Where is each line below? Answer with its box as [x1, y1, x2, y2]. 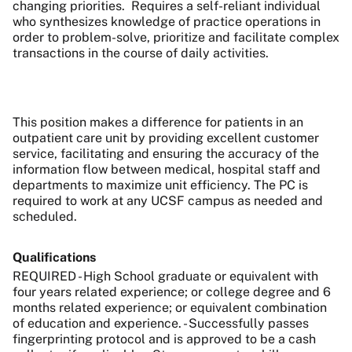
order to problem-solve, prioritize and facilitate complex [13, 29, 339, 45]
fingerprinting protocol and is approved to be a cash [13, 331, 316, 346]
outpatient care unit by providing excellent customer [13, 130, 319, 145]
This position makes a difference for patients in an [13, 114, 303, 130]
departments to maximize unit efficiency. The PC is [13, 177, 308, 192]
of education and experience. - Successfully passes [13, 315, 309, 331]
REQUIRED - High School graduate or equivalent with [13, 268, 318, 284]
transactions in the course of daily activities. [13, 45, 272, 60]
